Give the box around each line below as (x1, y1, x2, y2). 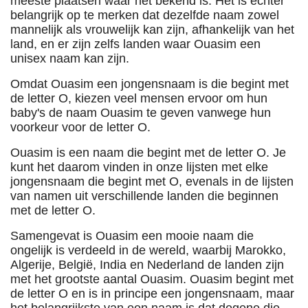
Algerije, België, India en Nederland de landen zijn (10, 258, 284, 272)
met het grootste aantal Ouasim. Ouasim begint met (10, 272, 294, 286)
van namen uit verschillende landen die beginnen (10, 189, 278, 203)
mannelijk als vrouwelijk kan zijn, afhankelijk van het (10, 23, 294, 36)
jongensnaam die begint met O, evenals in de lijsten (10, 175, 294, 188)
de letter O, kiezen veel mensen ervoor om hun (10, 91, 267, 105)
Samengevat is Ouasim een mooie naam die (10, 229, 254, 243)
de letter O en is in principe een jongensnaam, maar (10, 287, 294, 300)
